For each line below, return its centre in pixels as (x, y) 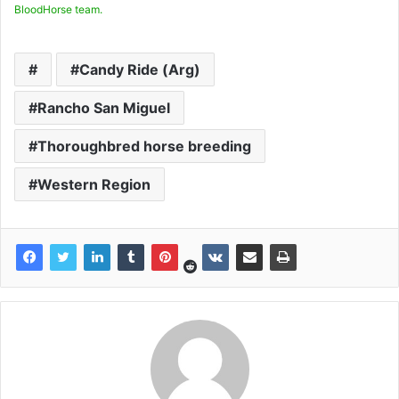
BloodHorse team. (58, 9)
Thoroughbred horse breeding (144, 146)
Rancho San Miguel (104, 107)
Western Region (94, 184)
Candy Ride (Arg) (140, 69)
